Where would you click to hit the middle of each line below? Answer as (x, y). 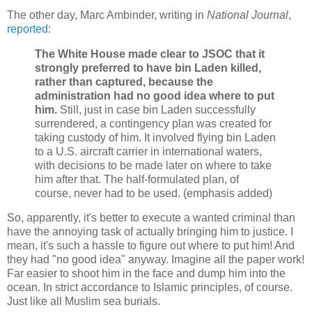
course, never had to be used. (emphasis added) (154, 193)
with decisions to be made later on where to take (153, 165)
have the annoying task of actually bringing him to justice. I (150, 232)
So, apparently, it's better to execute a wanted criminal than (151, 218)
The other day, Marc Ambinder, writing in (107, 15)
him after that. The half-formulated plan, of (137, 179)
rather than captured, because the (124, 81)
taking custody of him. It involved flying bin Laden (155, 137)
